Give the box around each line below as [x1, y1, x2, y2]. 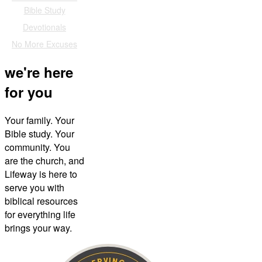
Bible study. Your [5, 126, 74, 140]
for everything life [5, 207, 75, 221]
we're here [5, 61, 73, 82]
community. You [5, 140, 70, 154]
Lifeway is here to [5, 167, 77, 181]
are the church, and [5, 153, 84, 167]
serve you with [5, 180, 64, 194]
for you [5, 81, 53, 102]
